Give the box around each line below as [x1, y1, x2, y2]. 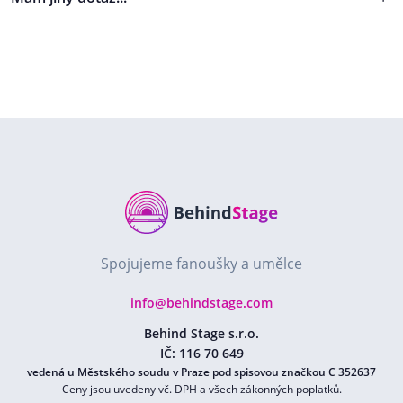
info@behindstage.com [130, 294, 273, 311]
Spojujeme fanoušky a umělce [101, 254, 302, 273]
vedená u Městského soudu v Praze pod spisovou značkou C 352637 [27, 364, 376, 380]
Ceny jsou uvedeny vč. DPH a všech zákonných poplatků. [61, 381, 342, 397]
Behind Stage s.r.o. [144, 325, 259, 342]
